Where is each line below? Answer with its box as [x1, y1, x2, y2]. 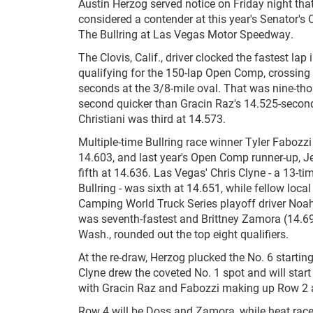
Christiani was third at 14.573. [78, 111, 226, 126]
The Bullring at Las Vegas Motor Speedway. [78, 27, 293, 41]
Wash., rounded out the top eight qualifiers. [78, 226, 289, 241]
